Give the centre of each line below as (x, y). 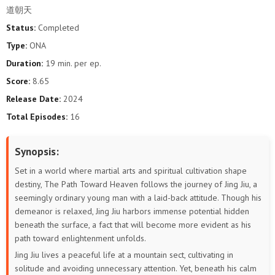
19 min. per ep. (72, 64)
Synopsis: (37, 152)
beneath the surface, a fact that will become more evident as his (133, 225)
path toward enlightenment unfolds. (80, 238)
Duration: (25, 64)
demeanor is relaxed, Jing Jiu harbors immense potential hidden (132, 211)
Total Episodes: (37, 117)
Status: (21, 28)
